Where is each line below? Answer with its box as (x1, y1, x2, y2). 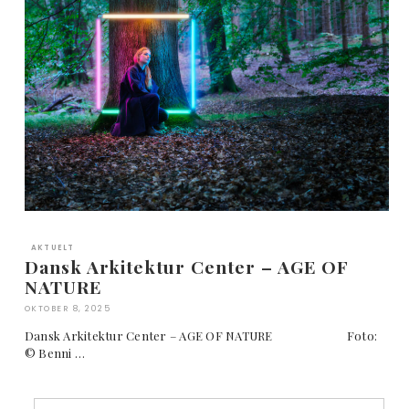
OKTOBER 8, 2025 (24, 302, 111, 314)
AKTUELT (30, 242, 75, 253)
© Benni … (24, 344, 86, 361)
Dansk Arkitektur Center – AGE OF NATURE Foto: (24, 327, 378, 343)
